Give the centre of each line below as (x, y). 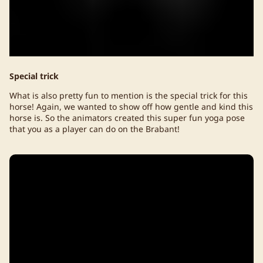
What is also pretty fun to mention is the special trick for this (129, 95)
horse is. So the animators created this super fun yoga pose (127, 117)
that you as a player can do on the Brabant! (95, 129)
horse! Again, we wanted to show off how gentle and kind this (131, 106)
